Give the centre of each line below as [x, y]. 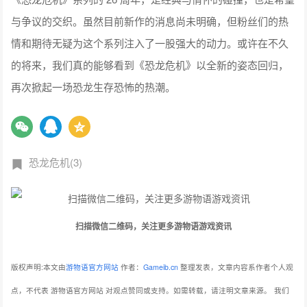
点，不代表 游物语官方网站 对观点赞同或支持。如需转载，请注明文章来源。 [142, 291]
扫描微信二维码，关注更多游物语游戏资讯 [153, 226]
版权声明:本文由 [39, 267]
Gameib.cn [161, 267]
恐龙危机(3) [56, 162]
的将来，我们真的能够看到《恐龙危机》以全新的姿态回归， [150, 65]
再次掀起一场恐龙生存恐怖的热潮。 [94, 87]
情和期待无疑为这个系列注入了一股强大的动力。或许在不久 [150, 43]
